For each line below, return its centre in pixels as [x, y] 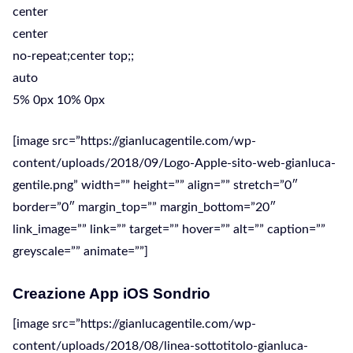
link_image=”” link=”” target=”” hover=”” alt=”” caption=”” [169, 229]
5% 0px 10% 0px [59, 100]
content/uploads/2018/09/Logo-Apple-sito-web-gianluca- [174, 163]
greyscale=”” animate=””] [80, 251]
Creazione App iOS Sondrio [111, 294]
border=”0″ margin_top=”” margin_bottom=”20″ [144, 207]
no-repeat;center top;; [73, 56]
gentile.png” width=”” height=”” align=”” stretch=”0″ [155, 185]
